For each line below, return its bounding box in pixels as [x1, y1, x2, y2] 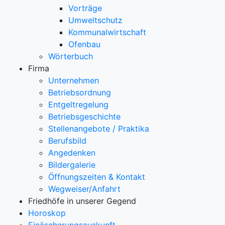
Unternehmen [48, 75, 99, 85]
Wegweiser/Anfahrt [48, 184, 121, 194]
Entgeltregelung [48, 99, 108, 109]
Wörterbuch [48, 51, 93, 61]
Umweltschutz [68, 15, 123, 25]
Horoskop [28, 208, 66, 218]
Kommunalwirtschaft [68, 27, 146, 37]
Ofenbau [68, 39, 100, 49]
